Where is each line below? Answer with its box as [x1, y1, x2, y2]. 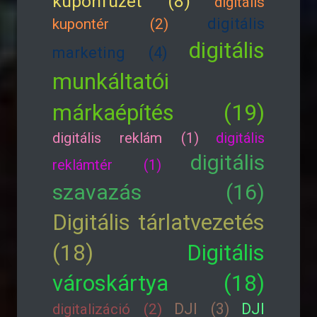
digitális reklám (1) [52, 129, 199, 146]
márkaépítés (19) [52, 99, 265, 126]
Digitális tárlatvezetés [52, 209, 265, 236]
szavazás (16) [52, 180, 265, 204]
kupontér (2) [52, 16, 168, 33]
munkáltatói [52, 68, 169, 95]
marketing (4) [52, 44, 168, 62]
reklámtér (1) [52, 156, 161, 173]
